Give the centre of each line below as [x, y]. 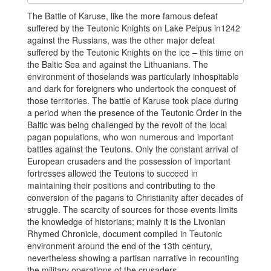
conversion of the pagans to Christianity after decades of [135, 197]
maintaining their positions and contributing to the [121, 185]
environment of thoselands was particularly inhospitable [133, 76]
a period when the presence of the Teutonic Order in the [135, 112]
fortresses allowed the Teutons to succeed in [113, 173]
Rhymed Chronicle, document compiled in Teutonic [125, 233]
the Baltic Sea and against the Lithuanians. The [118, 64]
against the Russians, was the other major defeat [121, 40]
